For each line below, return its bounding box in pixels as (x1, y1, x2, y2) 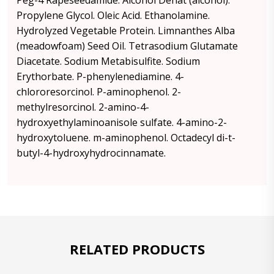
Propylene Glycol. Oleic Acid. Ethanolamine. (17, 9, 210, 22)
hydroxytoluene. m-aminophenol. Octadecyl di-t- (17, 131, 235, 144)
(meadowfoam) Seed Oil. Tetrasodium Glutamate (17, 39, 238, 53)
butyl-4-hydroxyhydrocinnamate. (17, 146, 166, 160)
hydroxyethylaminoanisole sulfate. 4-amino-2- (17, 116, 227, 129)
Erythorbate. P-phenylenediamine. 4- (17, 70, 184, 83)
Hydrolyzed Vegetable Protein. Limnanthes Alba (17, 24, 235, 37)
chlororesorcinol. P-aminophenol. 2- (17, 85, 181, 98)
